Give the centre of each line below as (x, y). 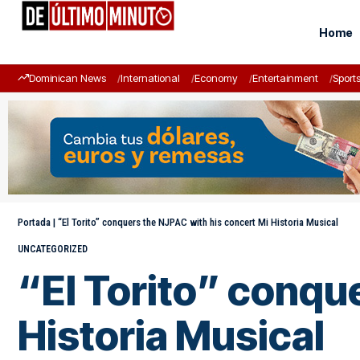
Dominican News (67, 78)
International (150, 78)
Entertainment (285, 78)
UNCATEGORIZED (53, 249)
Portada (34, 222)
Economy (216, 78)
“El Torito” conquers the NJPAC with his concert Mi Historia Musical (198, 222)
